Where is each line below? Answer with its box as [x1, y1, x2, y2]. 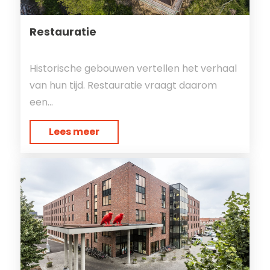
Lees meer [48, 124, 99, 139]
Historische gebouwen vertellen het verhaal [29, 61, 237, 75]
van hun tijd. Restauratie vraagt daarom [29, 78, 217, 92]
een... [29, 95, 53, 109]
